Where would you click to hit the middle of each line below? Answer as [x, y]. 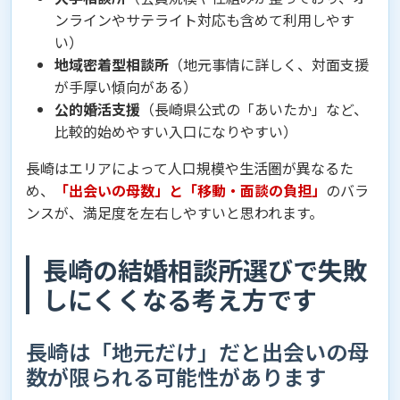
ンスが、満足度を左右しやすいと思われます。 [175, 212]
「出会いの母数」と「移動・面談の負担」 [190, 190]
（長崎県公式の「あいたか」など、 [254, 109]
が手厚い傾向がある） [126, 87]
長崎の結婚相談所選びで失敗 [205, 270]
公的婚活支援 [97, 109]
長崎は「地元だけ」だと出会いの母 [197, 351]
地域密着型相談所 [112, 64]
